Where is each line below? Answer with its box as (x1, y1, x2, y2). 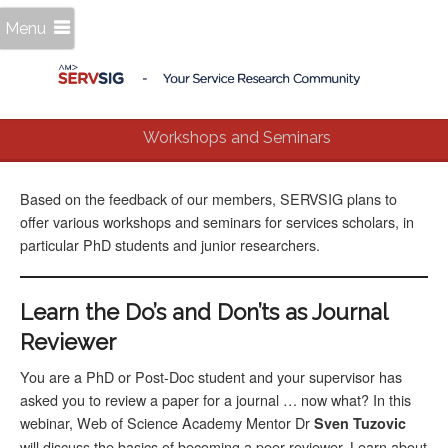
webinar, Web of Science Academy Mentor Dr (20, 412, 314, 434)
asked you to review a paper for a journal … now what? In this (20, 389, 411, 411)
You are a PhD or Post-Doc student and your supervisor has (20, 366, 402, 388)
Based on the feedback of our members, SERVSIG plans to (20, 188, 397, 210)
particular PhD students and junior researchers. (20, 234, 320, 256)
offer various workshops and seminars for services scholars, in (20, 211, 414, 233)
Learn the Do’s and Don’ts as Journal (20, 299, 387, 326)
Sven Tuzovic (314, 413, 406, 434)
